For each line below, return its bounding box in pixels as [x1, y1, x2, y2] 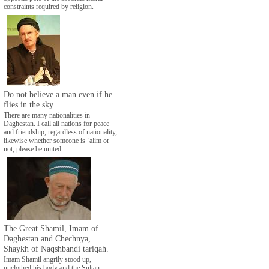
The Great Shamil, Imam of [4, 223, 98, 233]
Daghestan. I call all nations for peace [4, 119, 109, 127]
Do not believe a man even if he [4, 89, 112, 99]
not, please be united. [4, 145, 63, 153]
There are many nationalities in [4, 111, 90, 119]
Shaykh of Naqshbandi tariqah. [4, 243, 109, 253]
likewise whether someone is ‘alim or [4, 136, 109, 144]
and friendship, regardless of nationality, [4, 128, 117, 136]
